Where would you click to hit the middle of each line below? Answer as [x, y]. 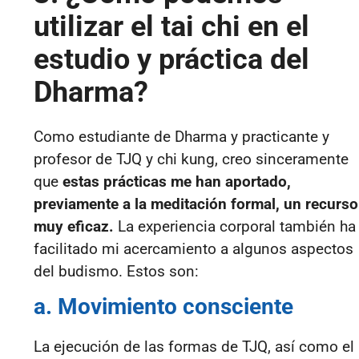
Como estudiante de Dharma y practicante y [182, 137]
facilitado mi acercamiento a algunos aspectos [194, 249]
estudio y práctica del [171, 60]
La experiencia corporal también [225, 227]
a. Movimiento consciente [163, 307]
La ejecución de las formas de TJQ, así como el [194, 347]
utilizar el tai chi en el [171, 27]
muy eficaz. [74, 227]
